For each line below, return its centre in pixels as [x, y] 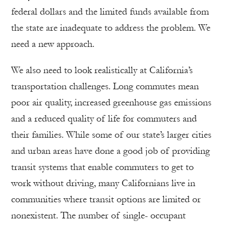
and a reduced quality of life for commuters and [104, 119]
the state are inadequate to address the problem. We [111, 28]
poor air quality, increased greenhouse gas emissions [111, 102]
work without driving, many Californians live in [103, 183]
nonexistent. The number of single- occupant [98, 215]
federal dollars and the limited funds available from [110, 12]
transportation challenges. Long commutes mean [105, 86]
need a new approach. [53, 44]
